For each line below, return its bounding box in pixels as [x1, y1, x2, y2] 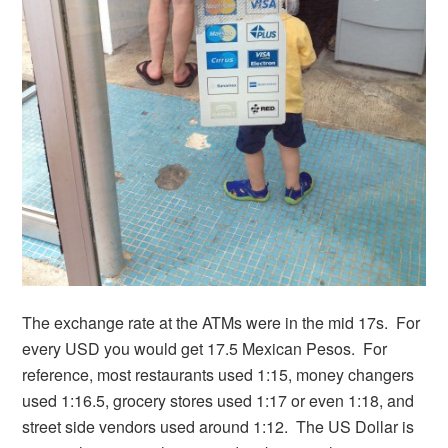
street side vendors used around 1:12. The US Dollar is [22, 415, 415, 439]
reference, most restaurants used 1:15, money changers [22, 363, 415, 387]
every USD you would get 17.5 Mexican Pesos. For [22, 337, 388, 361]
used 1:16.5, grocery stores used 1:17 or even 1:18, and [22, 389, 415, 413]
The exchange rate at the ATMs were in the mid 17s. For [22, 311, 421, 335]
